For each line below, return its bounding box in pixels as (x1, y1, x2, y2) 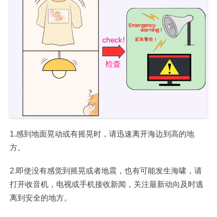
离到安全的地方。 (10, 193, 72, 202)
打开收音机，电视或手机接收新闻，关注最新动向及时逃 (10, 180, 203, 188)
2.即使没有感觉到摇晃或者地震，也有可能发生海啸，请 (10, 166, 202, 175)
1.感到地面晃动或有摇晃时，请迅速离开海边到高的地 (10, 129, 194, 138)
